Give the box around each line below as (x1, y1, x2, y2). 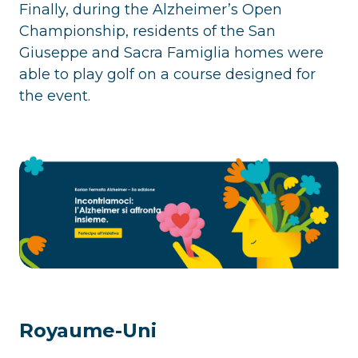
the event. (19, 86, 90, 105)
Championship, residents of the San (19, 22, 276, 40)
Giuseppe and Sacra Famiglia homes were (19, 43, 324, 62)
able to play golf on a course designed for (19, 65, 316, 83)
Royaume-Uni (19, 318, 157, 342)
